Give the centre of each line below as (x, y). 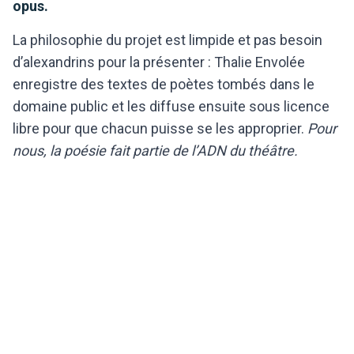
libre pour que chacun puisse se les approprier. (158, 128)
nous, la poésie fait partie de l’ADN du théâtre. (155, 150)
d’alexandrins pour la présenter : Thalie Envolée (159, 62)
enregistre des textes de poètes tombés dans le (164, 84)
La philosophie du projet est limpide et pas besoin (168, 40)
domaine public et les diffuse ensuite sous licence (171, 106)
